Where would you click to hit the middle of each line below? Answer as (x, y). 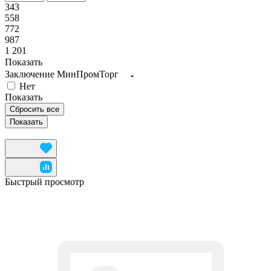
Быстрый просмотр (44, 181)
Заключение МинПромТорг (62, 74)
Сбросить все (34, 109)
